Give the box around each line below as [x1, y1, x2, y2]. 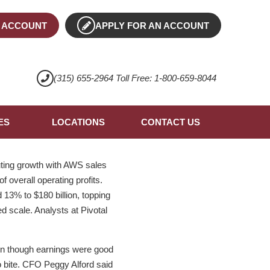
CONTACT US [140, 117, 200, 128]
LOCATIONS [51, 117, 105, 128]
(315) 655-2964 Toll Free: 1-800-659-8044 [53, 73, 216, 84]
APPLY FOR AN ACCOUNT [95, 20, 210, 31]
